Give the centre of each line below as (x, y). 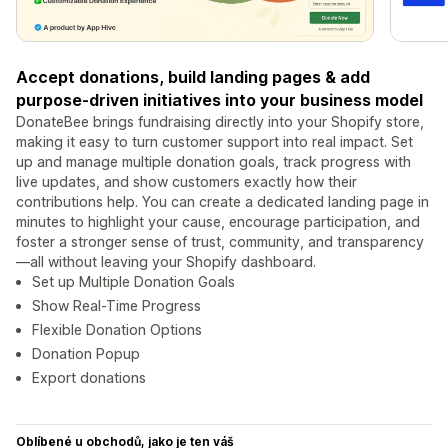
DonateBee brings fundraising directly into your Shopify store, (220, 122)
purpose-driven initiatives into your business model (219, 100)
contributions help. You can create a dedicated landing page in (222, 202)
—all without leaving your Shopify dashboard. (166, 262)
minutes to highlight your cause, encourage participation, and (218, 222)
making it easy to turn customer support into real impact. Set (214, 142)
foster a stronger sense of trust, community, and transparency (220, 242)
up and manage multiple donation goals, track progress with (213, 162)
